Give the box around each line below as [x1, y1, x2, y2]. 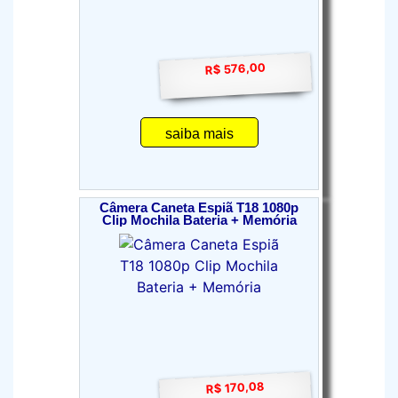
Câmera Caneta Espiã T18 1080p [99, 201, 298, 215]
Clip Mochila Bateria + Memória [101, 213, 297, 227]
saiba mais [164, 126, 234, 141]
